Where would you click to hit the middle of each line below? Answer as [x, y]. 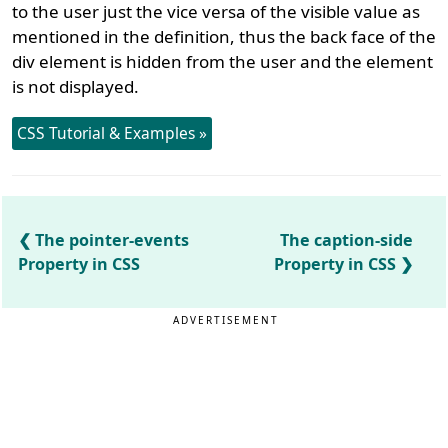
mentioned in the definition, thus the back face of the [224, 36]
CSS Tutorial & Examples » [112, 132]
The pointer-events [112, 239]
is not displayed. [76, 86]
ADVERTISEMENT [226, 319]
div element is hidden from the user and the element [223, 61]
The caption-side [347, 239]
